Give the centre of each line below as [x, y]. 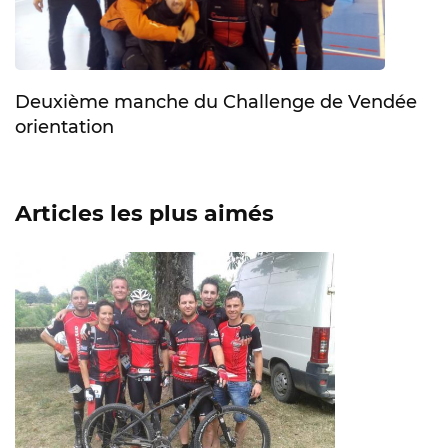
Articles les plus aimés [144, 213]
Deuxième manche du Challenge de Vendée [216, 101]
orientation [64, 126]
